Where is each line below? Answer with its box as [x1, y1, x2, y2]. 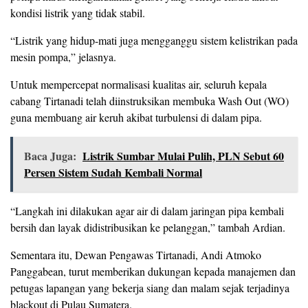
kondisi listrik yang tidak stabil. [10, 5, 145, 20]
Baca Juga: [24, 147, 76, 164]
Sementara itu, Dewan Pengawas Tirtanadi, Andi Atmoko [10, 247, 261, 262]
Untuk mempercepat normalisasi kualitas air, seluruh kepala [10, 76, 267, 91]
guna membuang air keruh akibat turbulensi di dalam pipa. [10, 109, 262, 124]
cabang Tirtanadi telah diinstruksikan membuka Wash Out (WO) [10, 93, 289, 108]
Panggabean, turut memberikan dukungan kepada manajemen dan [10, 263, 296, 278]
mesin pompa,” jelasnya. [10, 49, 116, 64]
